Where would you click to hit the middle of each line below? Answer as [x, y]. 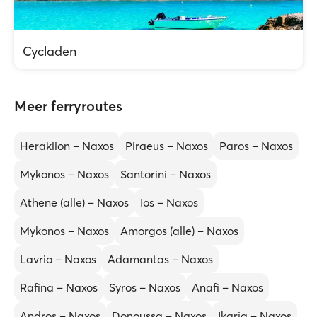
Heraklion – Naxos [67, 146]
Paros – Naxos [256, 146]
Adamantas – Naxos [160, 259]
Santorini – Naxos [166, 174]
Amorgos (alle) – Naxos [179, 231]
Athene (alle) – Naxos [74, 202]
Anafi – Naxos [227, 287]
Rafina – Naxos [59, 287]
